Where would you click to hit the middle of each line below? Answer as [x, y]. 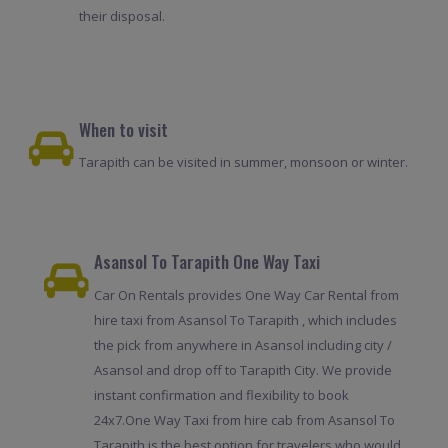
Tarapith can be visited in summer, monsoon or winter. [243, 162]
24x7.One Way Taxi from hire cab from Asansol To [244, 419]
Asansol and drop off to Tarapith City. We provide [242, 369]
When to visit [123, 130]
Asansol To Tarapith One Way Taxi [206, 262]
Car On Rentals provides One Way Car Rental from [246, 294]
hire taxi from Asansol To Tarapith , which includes [245, 319]
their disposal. [121, 16]
